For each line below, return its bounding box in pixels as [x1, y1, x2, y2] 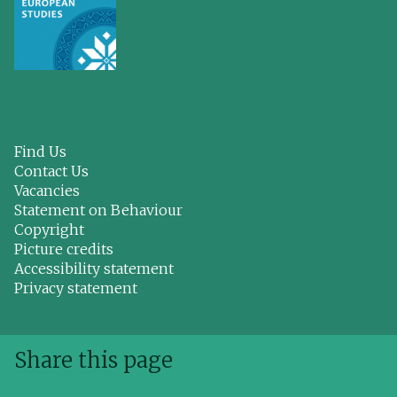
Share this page [14, 346, 173, 374]
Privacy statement [14, 279, 137, 297]
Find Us [14, 143, 66, 160]
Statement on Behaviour [14, 201, 183, 219]
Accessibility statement [14, 260, 174, 277]
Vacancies [14, 182, 80, 199]
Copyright [14, 221, 84, 238]
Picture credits [14, 240, 113, 258]
